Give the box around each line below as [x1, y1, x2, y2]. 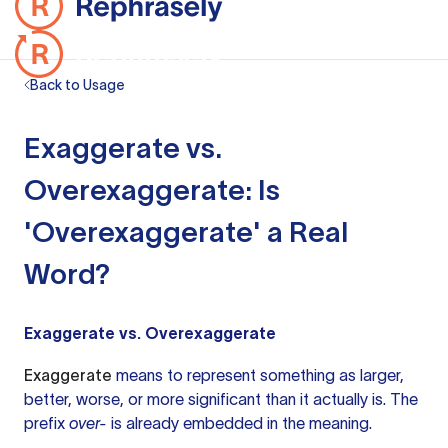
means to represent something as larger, [112, 366, 404, 384]
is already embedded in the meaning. [107, 414, 372, 432]
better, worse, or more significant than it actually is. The [24, 390, 418, 408]
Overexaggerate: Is [24, 174, 280, 206]
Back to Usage [30, 77, 125, 93]
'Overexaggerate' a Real [24, 216, 348, 248]
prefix [24, 414, 69, 432]
